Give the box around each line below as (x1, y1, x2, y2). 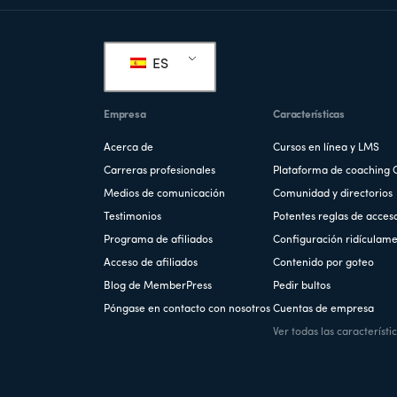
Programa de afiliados (104, 234, 213, 245)
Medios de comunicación (104, 188, 225, 199)
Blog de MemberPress (104, 280, 212, 292)
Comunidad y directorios (273, 188, 393, 199)
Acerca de (104, 142, 153, 153)
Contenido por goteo (273, 257, 375, 269)
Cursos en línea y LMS (273, 142, 380, 153)
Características (273, 109, 345, 121)
